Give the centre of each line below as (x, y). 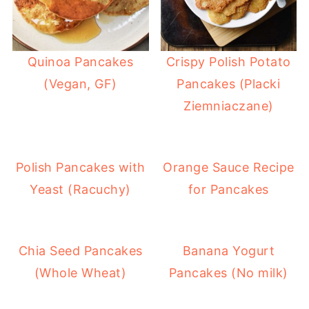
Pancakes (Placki (229, 84)
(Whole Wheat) (80, 273)
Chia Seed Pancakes (80, 251)
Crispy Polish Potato (228, 62)
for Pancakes (228, 190)
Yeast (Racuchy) (80, 190)
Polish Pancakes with (80, 168)
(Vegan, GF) (80, 84)
